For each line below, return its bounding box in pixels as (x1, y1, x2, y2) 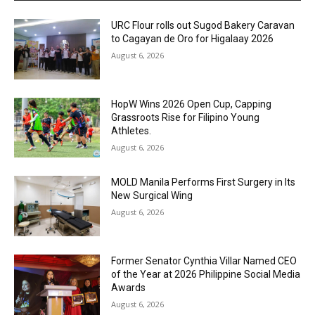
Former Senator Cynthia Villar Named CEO (111, 255, 297, 266)
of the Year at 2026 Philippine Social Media (111, 268, 301, 280)
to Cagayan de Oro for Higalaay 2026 (111, 32, 274, 44)
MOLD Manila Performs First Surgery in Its (111, 176, 296, 188)
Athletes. (111, 124, 152, 136)
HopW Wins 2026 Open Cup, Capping (111, 98, 272, 110)
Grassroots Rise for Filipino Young (111, 111, 260, 123)
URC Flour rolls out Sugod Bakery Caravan (111, 19, 295, 31)
